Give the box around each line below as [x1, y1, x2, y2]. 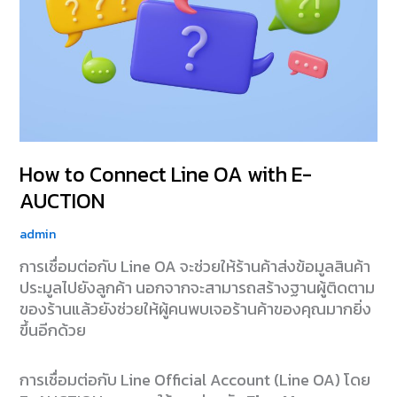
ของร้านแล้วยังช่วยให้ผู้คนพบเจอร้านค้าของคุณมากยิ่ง [19, 297, 372, 322]
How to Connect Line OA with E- [19, 158, 313, 190]
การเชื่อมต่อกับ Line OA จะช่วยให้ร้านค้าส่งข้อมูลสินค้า [19, 254, 371, 279]
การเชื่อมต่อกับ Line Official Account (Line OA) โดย [19, 367, 371, 392]
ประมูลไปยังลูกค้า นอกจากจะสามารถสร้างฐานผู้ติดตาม [19, 276, 376, 300]
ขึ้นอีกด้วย [19, 318, 87, 343]
